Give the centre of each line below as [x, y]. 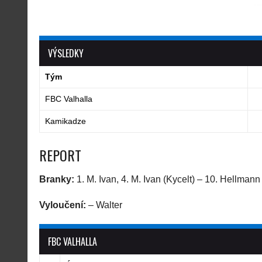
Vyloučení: [63, 205]
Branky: [57, 179]
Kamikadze [65, 121]
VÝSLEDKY [66, 53]
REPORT [60, 155]
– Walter [104, 205]
